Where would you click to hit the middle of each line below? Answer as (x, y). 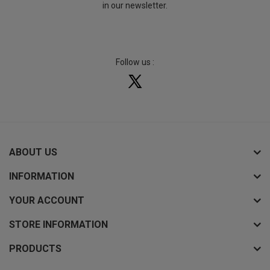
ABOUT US (33, 152)
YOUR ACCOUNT (47, 200)
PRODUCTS (35, 248)
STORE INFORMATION (58, 224)
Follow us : (135, 62)
